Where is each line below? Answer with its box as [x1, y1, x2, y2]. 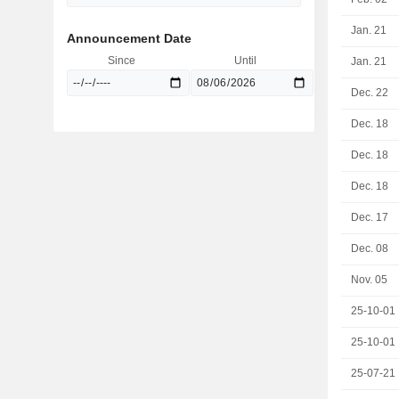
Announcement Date [66, 31, 191, 45]
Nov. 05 [351, 273, 388, 286]
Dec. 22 [351, 86, 389, 99]
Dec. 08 [351, 242, 389, 255]
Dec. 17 [351, 211, 389, 224]
